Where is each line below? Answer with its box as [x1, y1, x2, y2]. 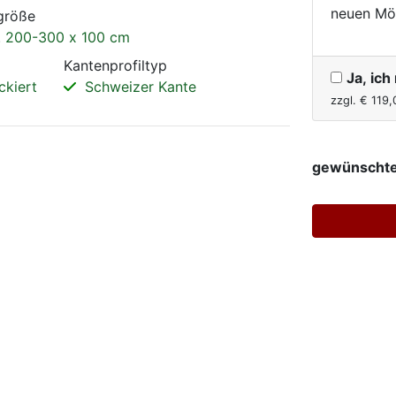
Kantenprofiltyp [64, 57, 167, 75]
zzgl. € [331, 94, 371, 108]
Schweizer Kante [80, 78, 196, 96]
